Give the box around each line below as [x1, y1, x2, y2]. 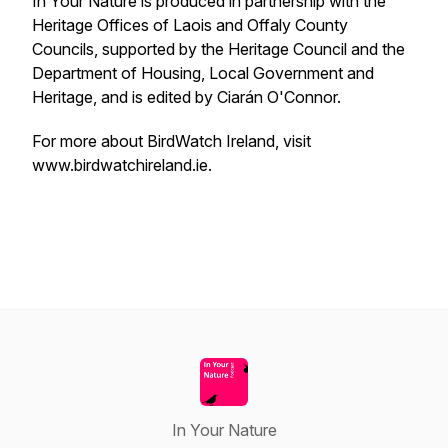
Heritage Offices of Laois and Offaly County [32, 15, 348, 35]
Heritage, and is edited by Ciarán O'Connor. [32, 87, 345, 107]
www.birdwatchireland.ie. [32, 155, 212, 175]
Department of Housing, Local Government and [32, 63, 374, 83]
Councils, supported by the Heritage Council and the [32, 39, 405, 59]
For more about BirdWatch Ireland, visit [32, 131, 311, 151]
